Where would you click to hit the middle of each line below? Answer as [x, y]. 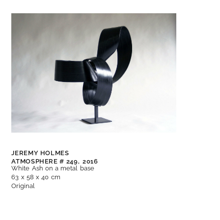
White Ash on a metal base [53, 168]
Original [23, 186]
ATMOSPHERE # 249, [46, 162]
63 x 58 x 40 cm [36, 177]
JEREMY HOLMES [40, 153]
